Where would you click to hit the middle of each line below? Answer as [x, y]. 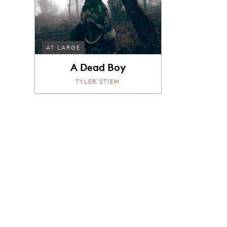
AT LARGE [64, 48]
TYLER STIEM [98, 81]
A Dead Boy [98, 67]
